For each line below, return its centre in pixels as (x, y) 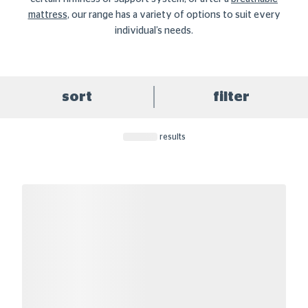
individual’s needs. (154, 31)
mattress (47, 15)
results (171, 137)
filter (231, 97)
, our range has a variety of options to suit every (174, 15)
